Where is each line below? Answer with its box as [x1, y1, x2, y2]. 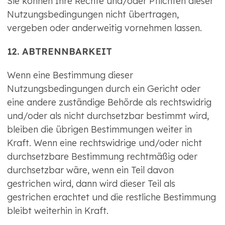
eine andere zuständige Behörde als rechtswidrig [7, 96, 211, 108]
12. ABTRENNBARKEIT [7, 46, 112, 58]
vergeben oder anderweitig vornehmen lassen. [7, 22, 202, 34]
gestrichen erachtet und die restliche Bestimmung [7, 191, 216, 203]
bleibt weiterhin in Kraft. [7, 205, 108, 217]
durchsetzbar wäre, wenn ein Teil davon [7, 164, 174, 176]
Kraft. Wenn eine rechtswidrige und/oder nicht [7, 137, 202, 149]
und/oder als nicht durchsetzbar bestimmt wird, [7, 110, 209, 122]
